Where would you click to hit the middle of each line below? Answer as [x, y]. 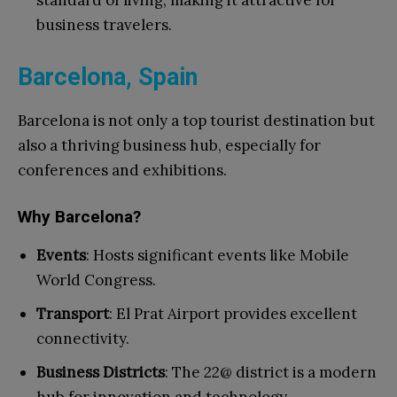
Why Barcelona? [79, 217]
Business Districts [101, 373]
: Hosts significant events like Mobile [218, 256]
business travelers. [104, 25]
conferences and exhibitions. [122, 171]
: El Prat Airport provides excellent [233, 314]
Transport [73, 314]
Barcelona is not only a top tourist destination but [196, 121]
